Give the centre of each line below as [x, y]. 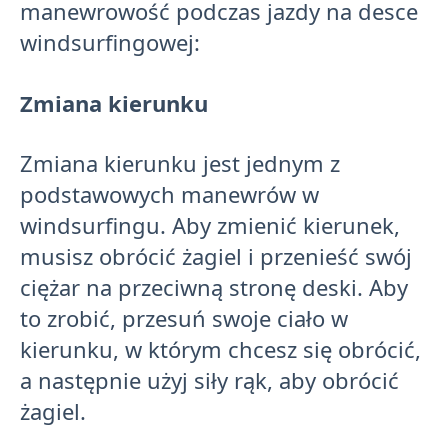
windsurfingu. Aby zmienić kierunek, [210, 224]
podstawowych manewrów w [169, 193]
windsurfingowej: [110, 42]
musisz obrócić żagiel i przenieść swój [216, 255]
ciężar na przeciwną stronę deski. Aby [214, 286]
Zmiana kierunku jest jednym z [180, 162]
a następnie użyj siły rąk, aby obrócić [209, 379]
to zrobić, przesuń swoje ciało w [184, 317]
